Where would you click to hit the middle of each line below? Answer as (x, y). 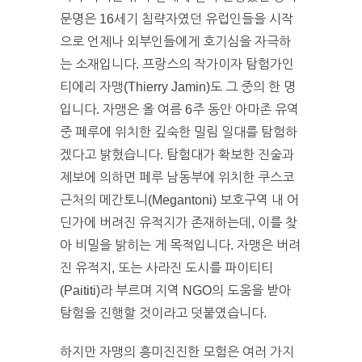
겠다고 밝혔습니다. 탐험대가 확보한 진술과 (177, 154)
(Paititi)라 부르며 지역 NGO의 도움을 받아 (175, 290)
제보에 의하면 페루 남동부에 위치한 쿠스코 (177, 177)
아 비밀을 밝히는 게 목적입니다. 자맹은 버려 (180, 245)
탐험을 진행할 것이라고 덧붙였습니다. (163, 313)
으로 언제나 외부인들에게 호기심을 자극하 (175, 41)
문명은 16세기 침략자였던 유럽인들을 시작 (177, 19)
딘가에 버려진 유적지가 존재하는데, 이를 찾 (179, 222)
